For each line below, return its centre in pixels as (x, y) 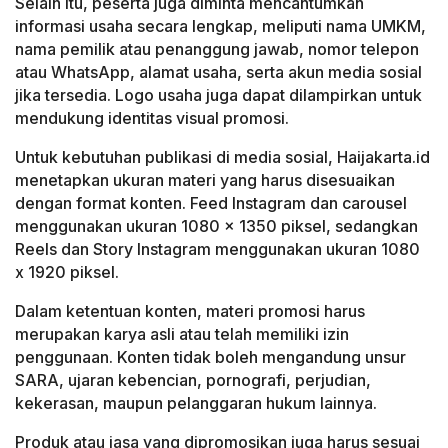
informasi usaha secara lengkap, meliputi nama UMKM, (220, 25)
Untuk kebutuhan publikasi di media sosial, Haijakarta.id (222, 156)
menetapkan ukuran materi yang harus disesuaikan (205, 179)
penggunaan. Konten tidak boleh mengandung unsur (210, 356)
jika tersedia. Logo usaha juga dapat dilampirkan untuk (218, 94)
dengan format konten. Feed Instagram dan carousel (211, 202)
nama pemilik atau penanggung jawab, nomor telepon (217, 48)
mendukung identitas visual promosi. (152, 117)
